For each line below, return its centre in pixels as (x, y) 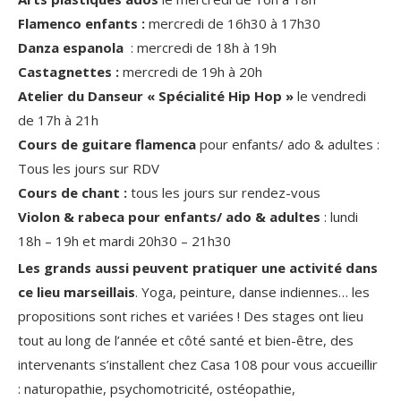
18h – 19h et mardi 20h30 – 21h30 (124, 241)
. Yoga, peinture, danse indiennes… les (252, 292)
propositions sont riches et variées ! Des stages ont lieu (191, 316)
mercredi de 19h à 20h (191, 72)
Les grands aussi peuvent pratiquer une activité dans (198, 268)
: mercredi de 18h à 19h (202, 48)
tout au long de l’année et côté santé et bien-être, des (186, 341)
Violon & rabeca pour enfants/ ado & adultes (169, 217)
